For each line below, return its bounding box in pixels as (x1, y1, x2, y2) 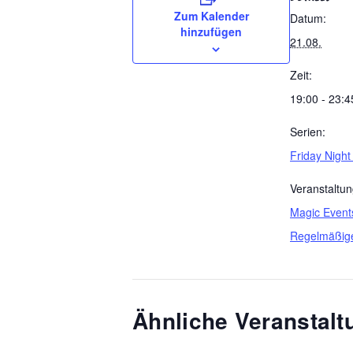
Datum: (290, 9, 326, 26)
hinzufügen (180, 23, 242, 39)
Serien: (290, 123, 325, 139)
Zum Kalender (173, 7, 249, 24)
